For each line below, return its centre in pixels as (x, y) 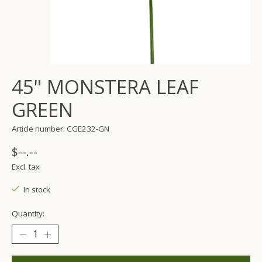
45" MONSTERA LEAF (105, 87)
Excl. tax (26, 167)
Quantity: (28, 214)
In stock (37, 190)
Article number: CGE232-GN (61, 129)
